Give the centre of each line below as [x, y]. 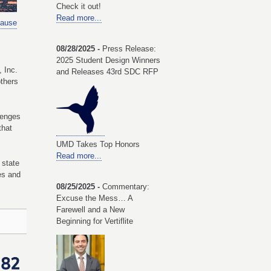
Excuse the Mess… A [94, 198]
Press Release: [129, 49]
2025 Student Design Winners [108, 60]
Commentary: [126, 187]
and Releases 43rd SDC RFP [107, 72]
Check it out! [79, 6]
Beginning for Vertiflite [95, 221]
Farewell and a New [90, 210]
